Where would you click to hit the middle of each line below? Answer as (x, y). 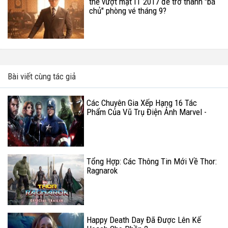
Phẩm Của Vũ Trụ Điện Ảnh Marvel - (147, 112)
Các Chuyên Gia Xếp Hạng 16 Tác (142, 103)
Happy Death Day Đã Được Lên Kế (144, 220)
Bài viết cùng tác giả (42, 76)
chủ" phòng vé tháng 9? (128, 10)
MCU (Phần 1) (110, 121)
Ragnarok (102, 170)
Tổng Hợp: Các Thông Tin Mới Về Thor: (152, 161)
